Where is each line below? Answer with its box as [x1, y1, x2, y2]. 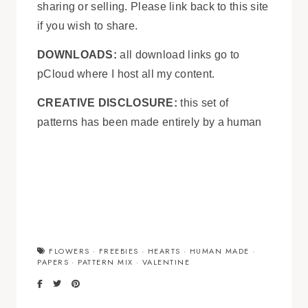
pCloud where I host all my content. [37, 68, 215, 80]
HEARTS [147, 245, 181, 257]
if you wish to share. [37, 20, 138, 32]
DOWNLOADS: [37, 49, 117, 61]
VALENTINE [142, 256, 190, 268]
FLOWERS [49, 245, 90, 257]
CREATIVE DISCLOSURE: [37, 97, 177, 109]
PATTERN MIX [78, 256, 133, 268]
